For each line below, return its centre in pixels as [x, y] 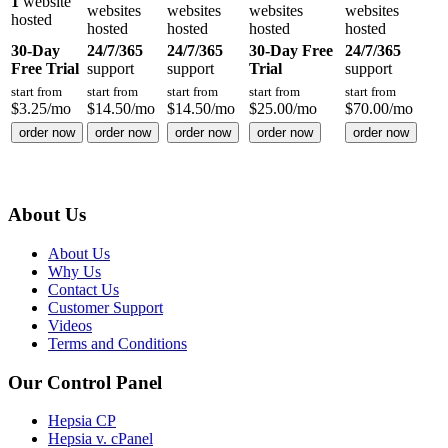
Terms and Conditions [117, 344]
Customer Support [105, 308]
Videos [70, 326]
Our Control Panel [85, 382]
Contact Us [83, 290]
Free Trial [45, 68]
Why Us [74, 272]
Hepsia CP [82, 421]
